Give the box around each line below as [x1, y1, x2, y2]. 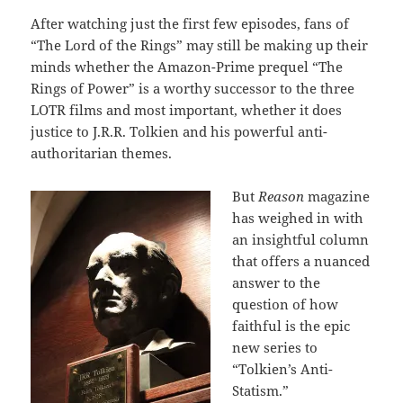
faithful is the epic [232, 317, 351, 336]
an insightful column [232, 230, 370, 249]
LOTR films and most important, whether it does [31, 101, 343, 120]
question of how [232, 295, 339, 314]
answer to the [232, 273, 321, 292]
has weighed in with [232, 209, 364, 228]
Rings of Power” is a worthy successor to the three [31, 79, 355, 98]
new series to [232, 338, 318, 357]
